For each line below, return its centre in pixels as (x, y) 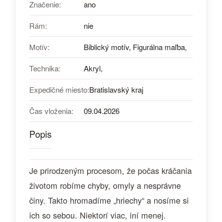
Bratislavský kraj (116, 89)
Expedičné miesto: (59, 89)
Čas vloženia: (51, 111)
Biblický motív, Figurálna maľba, (135, 47)
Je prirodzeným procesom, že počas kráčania (111, 170)
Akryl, (93, 68)
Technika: (45, 68)
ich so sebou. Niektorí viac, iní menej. (98, 215)
